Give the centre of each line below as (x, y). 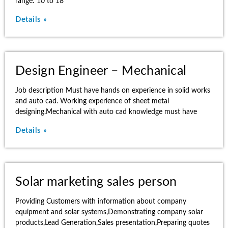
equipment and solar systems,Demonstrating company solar (109, 212)
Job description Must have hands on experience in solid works (113, 91)
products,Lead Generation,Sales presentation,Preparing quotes (112, 223)
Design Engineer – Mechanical (101, 71)
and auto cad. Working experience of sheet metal (92, 101)
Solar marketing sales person (96, 182)
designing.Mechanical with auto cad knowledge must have (106, 112)
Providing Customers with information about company (101, 202)
